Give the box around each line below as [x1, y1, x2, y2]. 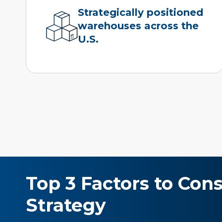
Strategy [26, 194, 107, 216]
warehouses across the [78, 20, 199, 32]
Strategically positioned [78, 6, 204, 19]
